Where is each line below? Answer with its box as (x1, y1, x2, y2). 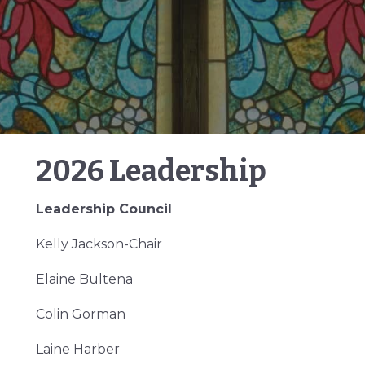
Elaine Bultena (36, 270, 133, 287)
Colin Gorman (36, 306, 125, 322)
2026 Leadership (36, 152, 266, 189)
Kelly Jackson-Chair (36, 235, 162, 252)
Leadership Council (36, 200, 172, 217)
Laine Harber (36, 341, 120, 357)
